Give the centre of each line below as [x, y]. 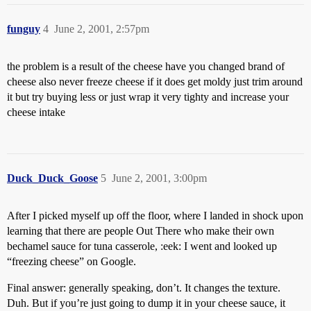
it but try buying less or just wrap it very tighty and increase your [148, 97]
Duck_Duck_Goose [52, 178]
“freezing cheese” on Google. [72, 261]
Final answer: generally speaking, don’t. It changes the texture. [144, 288]
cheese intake [36, 112]
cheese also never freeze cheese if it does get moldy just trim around [155, 82]
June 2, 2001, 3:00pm [159, 178]
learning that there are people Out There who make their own [141, 231]
